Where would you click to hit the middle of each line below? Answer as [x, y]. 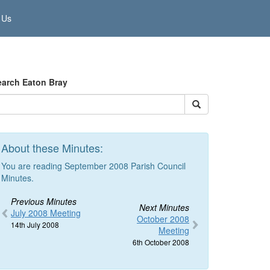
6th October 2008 [161, 242]
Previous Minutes [44, 201]
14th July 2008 [35, 224]
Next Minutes [164, 207]
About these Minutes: [52, 148]
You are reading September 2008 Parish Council [93, 166]
